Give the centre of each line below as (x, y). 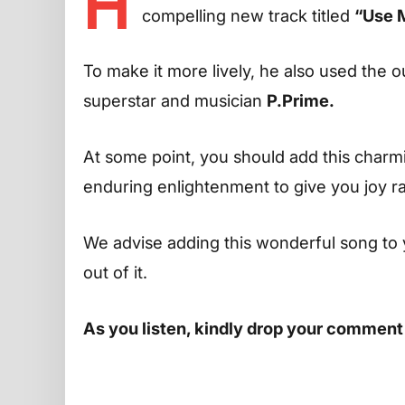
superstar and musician (175, 101)
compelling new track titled (248, 15)
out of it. (115, 272)
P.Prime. (301, 101)
